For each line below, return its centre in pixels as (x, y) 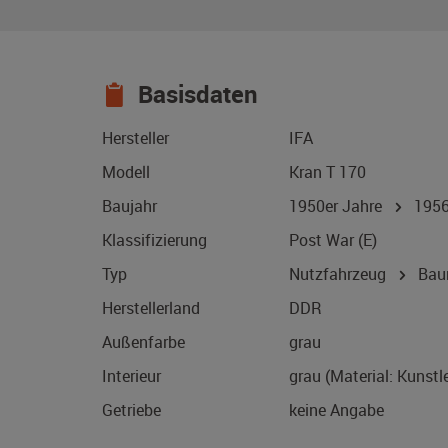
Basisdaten (195, 94)
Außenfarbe (143, 342)
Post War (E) (333, 240)
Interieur (131, 376)
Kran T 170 (327, 172)
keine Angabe (336, 410)
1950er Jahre (339, 206)
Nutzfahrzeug (339, 274)
